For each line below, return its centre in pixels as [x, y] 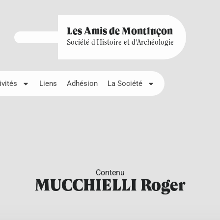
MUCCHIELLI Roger [110, 186]
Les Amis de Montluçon [120, 32]
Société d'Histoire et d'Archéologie [120, 43]
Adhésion [82, 83]
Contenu [110, 173]
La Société [125, 83]
